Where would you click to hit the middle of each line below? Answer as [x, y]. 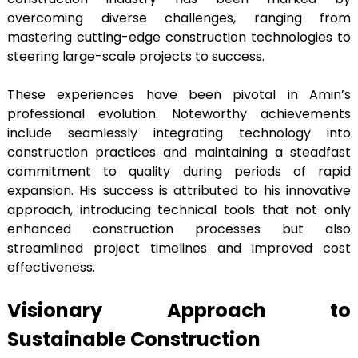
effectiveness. [51, 268]
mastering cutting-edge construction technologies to [179, 38]
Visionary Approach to [179, 311]
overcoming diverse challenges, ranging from [179, 18]
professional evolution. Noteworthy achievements [179, 114]
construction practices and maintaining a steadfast [179, 153]
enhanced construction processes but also [179, 229]
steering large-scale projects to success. [137, 57]
